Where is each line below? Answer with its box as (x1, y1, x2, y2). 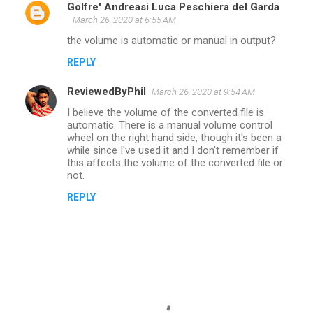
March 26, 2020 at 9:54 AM (152, 86, 255, 97)
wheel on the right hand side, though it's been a (67, 131, 282, 144)
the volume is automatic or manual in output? (67, 34, 276, 47)
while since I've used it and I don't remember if (67, 143, 279, 156)
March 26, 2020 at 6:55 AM (73, 14, 176, 25)
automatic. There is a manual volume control (67, 118, 272, 131)
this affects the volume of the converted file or (67, 156, 283, 169)
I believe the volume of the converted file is (67, 105, 264, 119)
